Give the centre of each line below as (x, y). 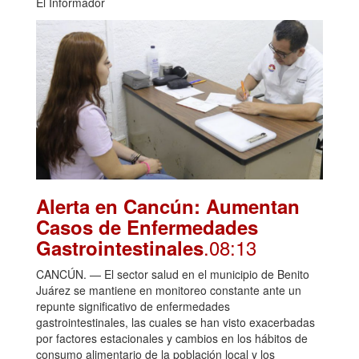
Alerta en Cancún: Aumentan (168, 206)
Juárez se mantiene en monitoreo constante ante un (169, 290)
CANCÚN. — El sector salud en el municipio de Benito (173, 274)
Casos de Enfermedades (147, 226)
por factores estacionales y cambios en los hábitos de (172, 338)
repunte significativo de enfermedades (133, 306)
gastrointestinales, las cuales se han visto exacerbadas (175, 322)
